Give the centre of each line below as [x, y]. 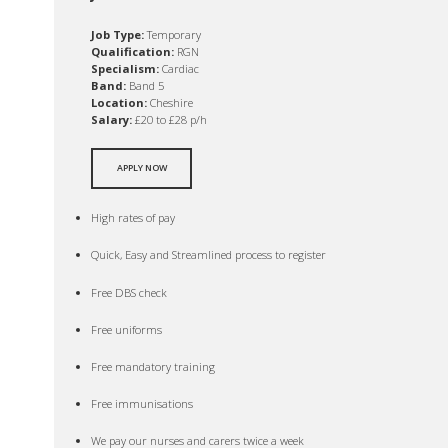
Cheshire [170, 102]
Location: [119, 102]
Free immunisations [142, 403]
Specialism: [125, 68]
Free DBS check [129, 292]
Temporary [173, 34]
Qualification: [133, 51]
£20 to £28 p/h [170, 119]
